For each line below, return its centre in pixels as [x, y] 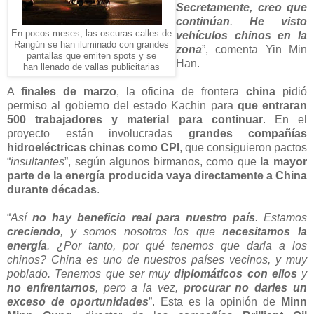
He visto [278, 21]
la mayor [284, 161]
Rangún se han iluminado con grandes [91, 45]
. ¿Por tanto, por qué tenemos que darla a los [177, 245]
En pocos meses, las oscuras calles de [91, 33]
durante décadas [52, 189]
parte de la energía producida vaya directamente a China [157, 175]
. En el [285, 119]
